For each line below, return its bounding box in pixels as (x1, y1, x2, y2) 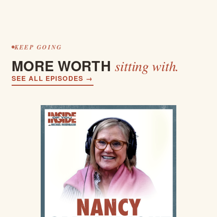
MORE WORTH (12, 55, 115, 76)
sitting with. (115, 56, 179, 75)
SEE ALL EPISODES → (12, 73, 93, 83)
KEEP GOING (15, 42, 62, 51)
